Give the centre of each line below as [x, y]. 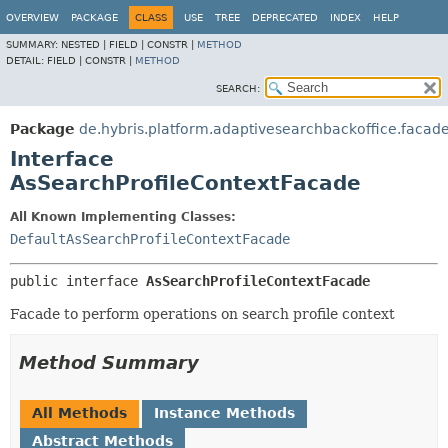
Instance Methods [224, 413]
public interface [78, 281]
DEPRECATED [285, 17]
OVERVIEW [32, 17]
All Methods [79, 413]
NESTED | [85, 44]
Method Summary [109, 362]
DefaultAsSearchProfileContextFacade [150, 239]
